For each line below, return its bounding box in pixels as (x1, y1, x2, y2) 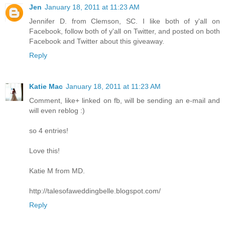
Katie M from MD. (29, 166, 85, 175)
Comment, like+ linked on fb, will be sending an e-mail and (29, 96, 220, 104)
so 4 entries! (29, 126, 68, 135)
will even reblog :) (29, 106, 85, 115)
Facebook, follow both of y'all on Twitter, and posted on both (29, 27, 220, 35)
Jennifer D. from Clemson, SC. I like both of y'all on (29, 17, 220, 25)
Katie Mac (29, 82, 63, 90)
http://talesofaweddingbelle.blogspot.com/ (29, 186, 161, 195)
